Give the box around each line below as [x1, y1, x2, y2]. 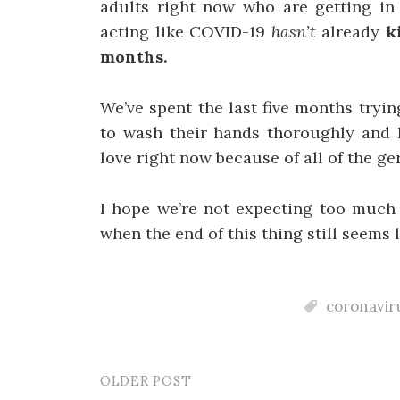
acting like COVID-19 [100, 21, 271, 43]
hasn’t [271, 21, 322, 43]
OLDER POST [100, 371, 192, 389]
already [321, 21, 386, 43]
